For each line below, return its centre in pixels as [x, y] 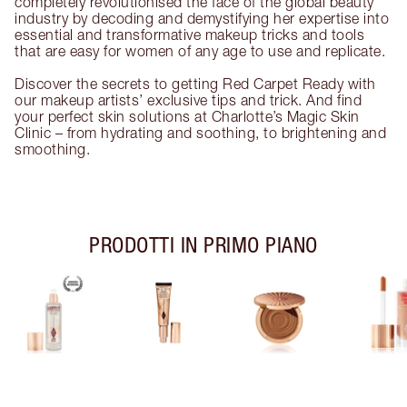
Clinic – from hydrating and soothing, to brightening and [200, 133]
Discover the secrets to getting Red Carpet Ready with [195, 84]
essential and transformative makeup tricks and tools [189, 35]
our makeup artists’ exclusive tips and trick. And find [188, 100]
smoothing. [52, 149]
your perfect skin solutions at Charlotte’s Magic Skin [187, 117]
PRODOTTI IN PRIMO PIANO [203, 245]
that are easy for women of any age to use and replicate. [200, 51]
